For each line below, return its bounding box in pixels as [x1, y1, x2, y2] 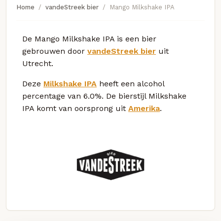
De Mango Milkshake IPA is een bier [22, 34, 156, 43]
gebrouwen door [22, 46, 87, 56]
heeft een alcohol [97, 78, 164, 88]
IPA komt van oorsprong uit [22, 103, 128, 113]
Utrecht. [22, 58, 53, 68]
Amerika [128, 103, 160, 113]
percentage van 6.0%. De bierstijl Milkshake [22, 91, 186, 101]
